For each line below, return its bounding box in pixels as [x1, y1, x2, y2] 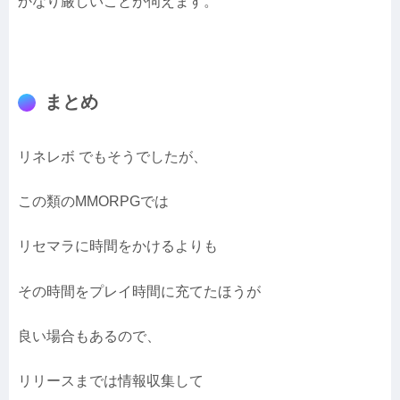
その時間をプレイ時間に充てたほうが [18, 283, 261, 299]
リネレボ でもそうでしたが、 [18, 148, 207, 164]
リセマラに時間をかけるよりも [18, 238, 218, 254]
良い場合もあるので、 [18, 329, 161, 345]
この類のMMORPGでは [18, 193, 169, 209]
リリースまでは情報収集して [18, 373, 204, 389]
